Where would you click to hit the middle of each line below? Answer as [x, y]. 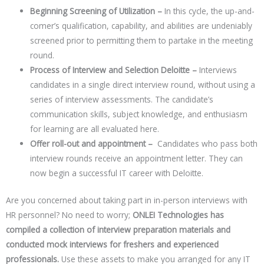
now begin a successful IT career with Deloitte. [117, 173]
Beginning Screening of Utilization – [96, 11]
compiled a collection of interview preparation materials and [118, 229]
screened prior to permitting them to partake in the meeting [142, 41]
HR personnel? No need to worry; [69, 214]
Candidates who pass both [207, 144]
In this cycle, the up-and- [209, 11]
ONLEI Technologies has [178, 214]
